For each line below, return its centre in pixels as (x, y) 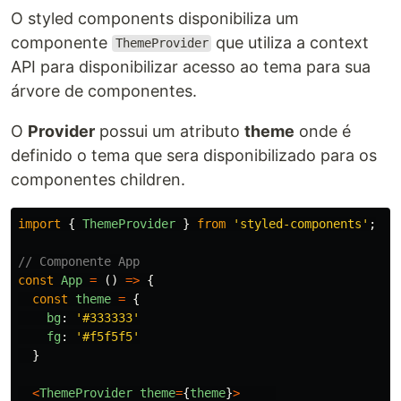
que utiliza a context (290, 42)
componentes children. (98, 179)
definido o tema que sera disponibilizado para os (194, 155)
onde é (323, 131)
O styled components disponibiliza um (155, 18)
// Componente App (79, 261)
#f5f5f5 (107, 336)
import (39, 223)
